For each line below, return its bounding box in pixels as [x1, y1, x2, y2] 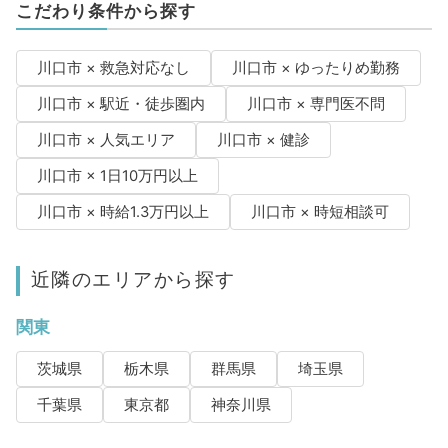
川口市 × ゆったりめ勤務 [231, 59, 400, 78]
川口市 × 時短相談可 [250, 203, 389, 222]
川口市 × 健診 [216, 131, 310, 150]
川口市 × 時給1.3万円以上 [36, 203, 209, 222]
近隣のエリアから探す [30, 267, 236, 292]
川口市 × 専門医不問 [246, 95, 385, 114]
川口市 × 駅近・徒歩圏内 [36, 95, 205, 114]
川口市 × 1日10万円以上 [36, 167, 198, 186]
